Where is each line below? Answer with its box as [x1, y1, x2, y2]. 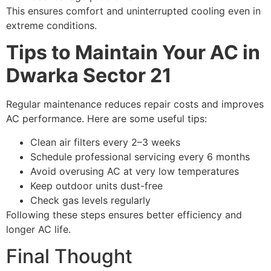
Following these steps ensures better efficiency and [6, 208, 242, 221]
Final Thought [6, 244, 132, 269]
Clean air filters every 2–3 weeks [30, 135, 180, 148]
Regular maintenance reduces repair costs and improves [6, 98, 264, 111]
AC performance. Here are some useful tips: [6, 113, 207, 125]
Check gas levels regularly [30, 194, 151, 206]
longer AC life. [6, 223, 71, 235]
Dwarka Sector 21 [6, 64, 172, 88]
